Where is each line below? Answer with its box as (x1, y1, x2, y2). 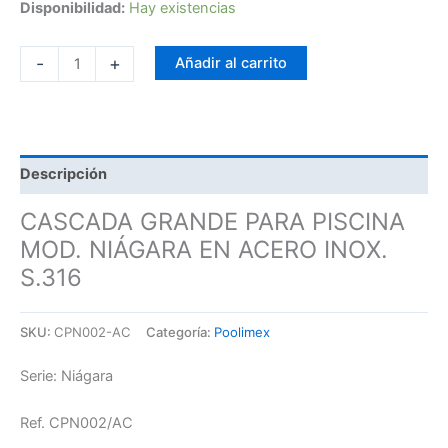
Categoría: (146, 323, 214, 340)
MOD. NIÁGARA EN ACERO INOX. (20, 235, 388, 265)
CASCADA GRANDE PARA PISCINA (20, 207, 405, 237)
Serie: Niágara (20, 366, 113, 385)
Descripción (20, 165, 107, 184)
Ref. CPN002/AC (20, 413, 133, 432)
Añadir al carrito (174, 54, 287, 73)
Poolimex (214, 323, 270, 340)
